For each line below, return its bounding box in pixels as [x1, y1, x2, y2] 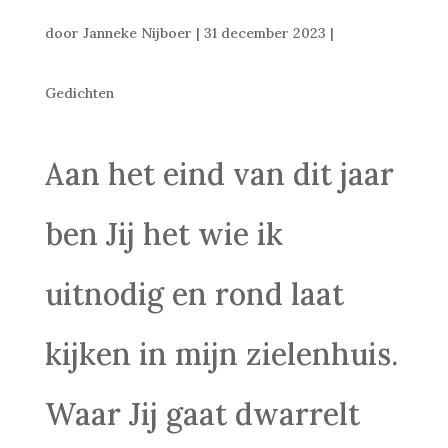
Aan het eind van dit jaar [44, 154, 394, 193]
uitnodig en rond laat [44, 274, 344, 313]
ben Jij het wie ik [44, 214, 283, 253]
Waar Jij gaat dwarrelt [44, 394, 360, 433]
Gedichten [44, 83, 114, 102]
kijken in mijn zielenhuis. [44, 334, 398, 373]
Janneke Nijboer [82, 23, 192, 42]
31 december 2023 [203, 23, 326, 42]
